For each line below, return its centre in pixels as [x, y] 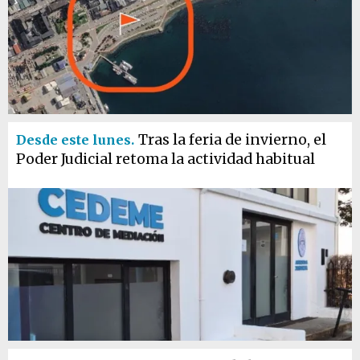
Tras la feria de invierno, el [232, 140]
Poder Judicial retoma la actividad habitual [166, 159]
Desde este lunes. [75, 140]
